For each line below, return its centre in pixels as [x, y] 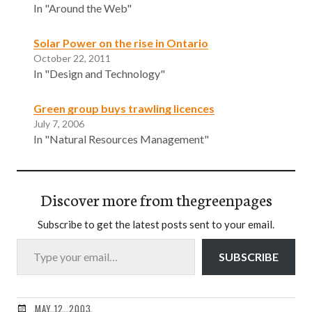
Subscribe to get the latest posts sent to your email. [156, 224]
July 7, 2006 [59, 123]
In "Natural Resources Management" [121, 139]
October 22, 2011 [72, 58]
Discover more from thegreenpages [156, 199]
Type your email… [33, 237]
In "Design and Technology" [99, 73]
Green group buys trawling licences [124, 108]
